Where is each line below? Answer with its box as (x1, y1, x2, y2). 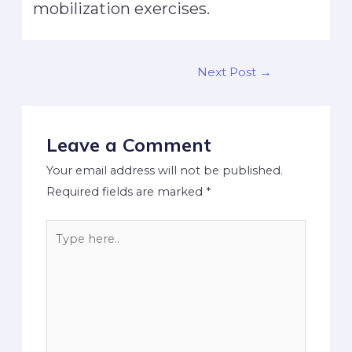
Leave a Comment (46, 132, 212, 156)
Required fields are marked (46, 184, 207, 199)
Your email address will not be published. (46, 163, 284, 178)
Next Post (197, 64, 260, 80)
